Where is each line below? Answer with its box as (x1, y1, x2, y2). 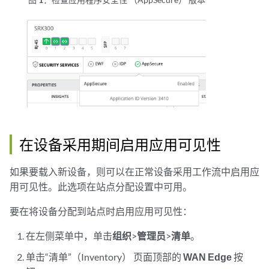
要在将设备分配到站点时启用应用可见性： (10, 205, 192, 217)
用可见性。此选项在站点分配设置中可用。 (10, 181, 192, 193)
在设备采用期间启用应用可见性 (19, 136, 221, 154)
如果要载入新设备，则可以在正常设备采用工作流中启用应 (10, 166, 259, 178)
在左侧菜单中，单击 (26, 230, 113, 242)
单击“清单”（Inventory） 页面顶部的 (26, 251, 184, 263)
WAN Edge (183, 251, 232, 263)
